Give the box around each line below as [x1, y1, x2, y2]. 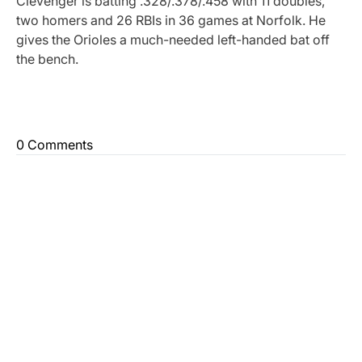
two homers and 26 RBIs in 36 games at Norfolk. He [16, 11, 326, 28]
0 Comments [16, 136, 93, 153]
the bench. [16, 50, 78, 67]
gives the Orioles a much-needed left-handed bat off [16, 31, 330, 48]
